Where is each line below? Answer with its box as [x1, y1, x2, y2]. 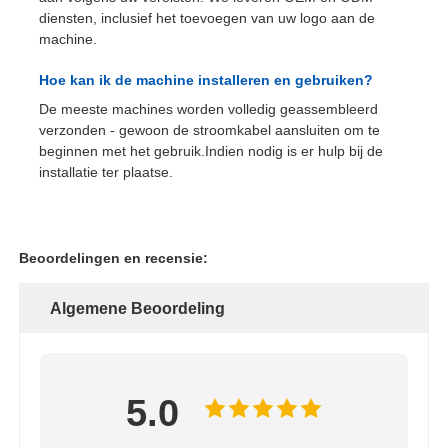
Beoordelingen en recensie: [19, 249, 209, 266]
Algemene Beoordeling [50, 299, 226, 317]
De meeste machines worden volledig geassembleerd [39, 100, 379, 117]
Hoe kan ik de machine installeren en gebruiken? [39, 71, 374, 88]
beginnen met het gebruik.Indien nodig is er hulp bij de [39, 142, 384, 159]
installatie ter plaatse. [39, 163, 174, 180]
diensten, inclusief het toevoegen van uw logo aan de [39, 9, 376, 26]
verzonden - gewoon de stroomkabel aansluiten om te [39, 121, 381, 138]
